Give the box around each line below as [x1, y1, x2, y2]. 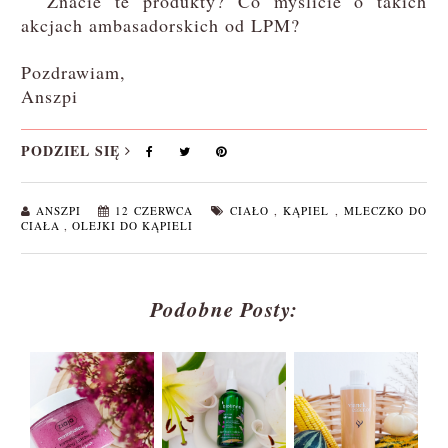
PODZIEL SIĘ [20, 140, 125, 162]
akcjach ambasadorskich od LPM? [20, 13, 300, 38]
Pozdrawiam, [20, 60, 126, 85]
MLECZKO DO [343, 203, 428, 219]
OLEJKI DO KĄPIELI [71, 218, 193, 234]
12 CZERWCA [114, 203, 199, 219]
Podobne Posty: [150, 294, 298, 325]
